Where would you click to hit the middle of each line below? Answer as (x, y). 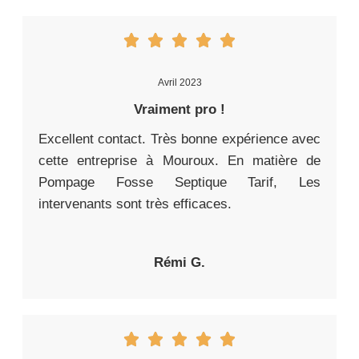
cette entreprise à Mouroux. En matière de (179, 161)
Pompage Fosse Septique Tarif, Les (179, 183)
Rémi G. (179, 263)
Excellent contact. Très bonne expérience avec (179, 139)
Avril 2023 (179, 83)
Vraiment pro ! (179, 110)
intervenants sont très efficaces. (135, 204)
